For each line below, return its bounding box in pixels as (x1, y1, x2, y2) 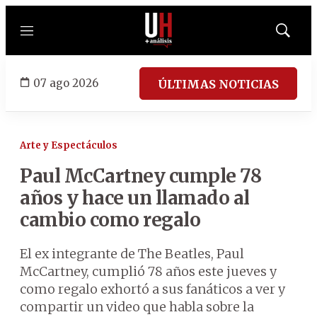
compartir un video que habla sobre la (20, 299, 254, 315)
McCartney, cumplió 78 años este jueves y (20, 263, 277, 279)
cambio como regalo (20, 208, 200, 231)
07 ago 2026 (33, 76, 98, 90)
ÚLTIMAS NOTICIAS (158, 76, 279, 91)
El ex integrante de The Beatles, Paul (20, 246, 244, 262)
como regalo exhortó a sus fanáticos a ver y (20, 281, 285, 297)
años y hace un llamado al (20, 186, 250, 209)
